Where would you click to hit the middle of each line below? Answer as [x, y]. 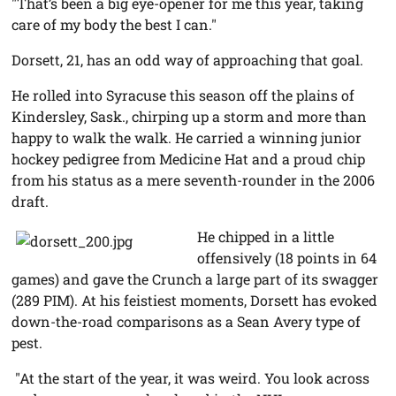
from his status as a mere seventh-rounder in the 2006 [194, 179]
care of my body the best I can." [114, 24]
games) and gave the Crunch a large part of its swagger [195, 278]
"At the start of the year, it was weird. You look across [191, 377]
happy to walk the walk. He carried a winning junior [187, 137]
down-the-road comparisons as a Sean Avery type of [187, 321]
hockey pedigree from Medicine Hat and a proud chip [189, 158]
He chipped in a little [266, 236]
